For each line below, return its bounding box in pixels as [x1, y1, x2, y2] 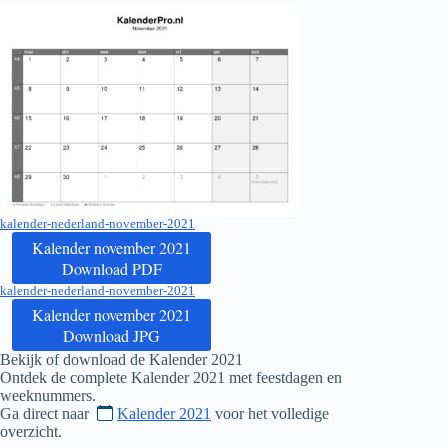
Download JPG [63, 325, 160, 347]
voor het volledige [211, 405, 329, 423]
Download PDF [61, 258, 162, 280]
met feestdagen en [225, 369, 342, 387]
